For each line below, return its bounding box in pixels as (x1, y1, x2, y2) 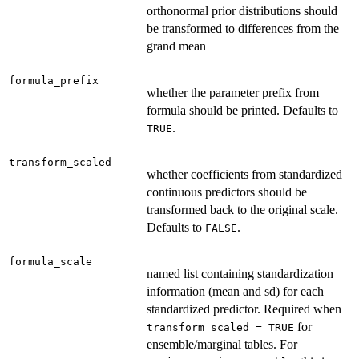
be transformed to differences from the (147, 22, 339, 36)
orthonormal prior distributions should (147, 4, 337, 18)
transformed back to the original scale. (147, 203, 338, 217)
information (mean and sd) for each (147, 284, 324, 299)
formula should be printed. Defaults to (147, 103, 338, 118)
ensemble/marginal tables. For (147, 337, 297, 352)
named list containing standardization (147, 267, 333, 281)
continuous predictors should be (147, 185, 307, 200)
